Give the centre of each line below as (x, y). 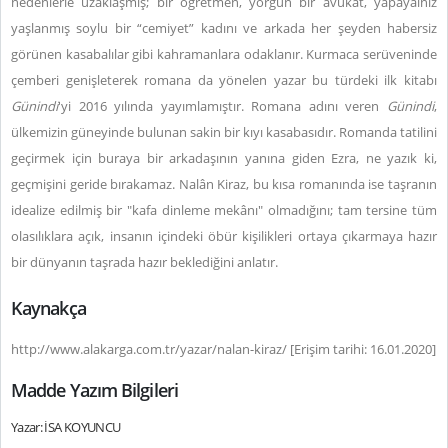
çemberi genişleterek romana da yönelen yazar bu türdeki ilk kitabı (224, 80)
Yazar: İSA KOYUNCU (66, 427)
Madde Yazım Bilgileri (94, 390)
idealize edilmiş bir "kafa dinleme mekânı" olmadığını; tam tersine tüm (224, 210)
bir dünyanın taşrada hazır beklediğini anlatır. (144, 262)
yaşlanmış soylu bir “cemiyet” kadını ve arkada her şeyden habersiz (224, 28)
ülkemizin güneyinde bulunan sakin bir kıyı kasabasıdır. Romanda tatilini (224, 132)
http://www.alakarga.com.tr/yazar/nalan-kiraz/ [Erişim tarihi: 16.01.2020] (223, 349)
